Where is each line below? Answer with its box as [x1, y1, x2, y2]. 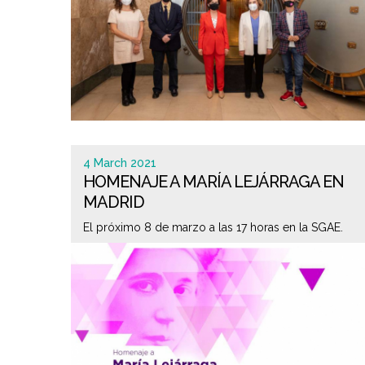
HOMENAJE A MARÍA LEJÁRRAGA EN [83, 172, 344, 191]
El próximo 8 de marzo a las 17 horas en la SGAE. [83, 221, 343, 234]
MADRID [83, 192, 144, 212]
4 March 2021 [83, 156, 156, 169]
